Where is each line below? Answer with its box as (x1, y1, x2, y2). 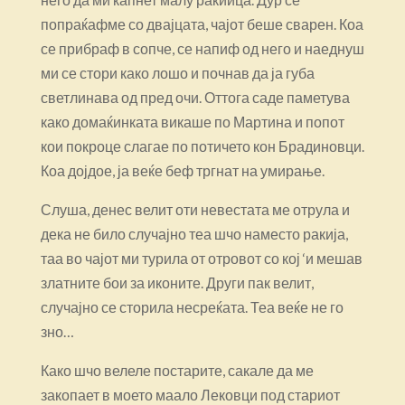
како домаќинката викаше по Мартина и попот (40, 112, 344, 130)
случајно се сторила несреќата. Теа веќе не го (40, 297, 344, 316)
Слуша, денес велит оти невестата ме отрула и (40, 200, 350, 218)
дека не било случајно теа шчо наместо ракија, (40, 224, 348, 242)
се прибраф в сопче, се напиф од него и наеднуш (40, 39, 364, 57)
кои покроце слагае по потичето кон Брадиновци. (40, 137, 364, 155)
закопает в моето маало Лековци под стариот (40, 385, 340, 403)
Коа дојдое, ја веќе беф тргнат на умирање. (40, 161, 325, 179)
